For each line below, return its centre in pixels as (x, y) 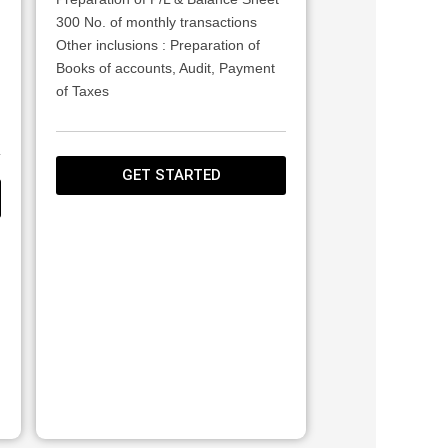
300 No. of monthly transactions (156, 21)
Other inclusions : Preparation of (158, 44)
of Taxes (82, 90)
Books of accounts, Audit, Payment (165, 67)
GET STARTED (171, 174)
